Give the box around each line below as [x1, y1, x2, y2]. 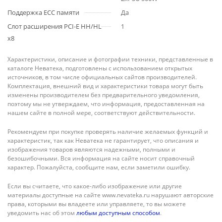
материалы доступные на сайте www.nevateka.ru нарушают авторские [7, 191, 214, 199]
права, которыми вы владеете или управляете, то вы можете [7, 200, 186, 208]
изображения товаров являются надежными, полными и [7, 145, 175, 154]
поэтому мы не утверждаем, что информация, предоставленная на [7, 100, 205, 108]
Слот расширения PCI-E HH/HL [7, 22, 102, 31]
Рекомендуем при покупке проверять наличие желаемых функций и [7, 127, 208, 136]
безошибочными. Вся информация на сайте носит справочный [7, 154, 195, 163]
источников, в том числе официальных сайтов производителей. [7, 73, 197, 81]
